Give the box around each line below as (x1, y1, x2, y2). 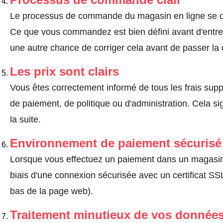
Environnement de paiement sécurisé (9, 136, 222, 150)
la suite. (9, 114, 41, 124)
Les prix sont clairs (9, 64, 119, 78)
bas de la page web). (9, 186, 93, 196)
